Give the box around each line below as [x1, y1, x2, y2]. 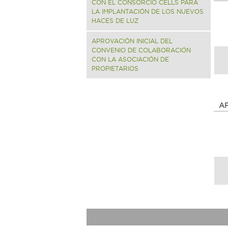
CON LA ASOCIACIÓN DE [92, 55, 169, 63]
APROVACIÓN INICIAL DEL [92, 37, 173, 44]
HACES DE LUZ [92, 17, 138, 24]
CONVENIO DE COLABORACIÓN [92, 46, 191, 53]
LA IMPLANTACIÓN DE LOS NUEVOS [92, 8, 204, 15]
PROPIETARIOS [92, 65, 138, 72]
